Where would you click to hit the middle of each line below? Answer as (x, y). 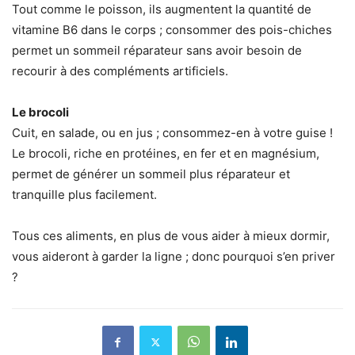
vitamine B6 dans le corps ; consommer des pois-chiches (172, 30)
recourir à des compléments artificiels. (120, 71)
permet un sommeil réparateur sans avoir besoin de (157, 51)
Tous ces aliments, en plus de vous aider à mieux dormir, (171, 236)
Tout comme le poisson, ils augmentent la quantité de (162, 10)
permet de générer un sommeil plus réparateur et (151, 174)
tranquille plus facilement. (84, 195)
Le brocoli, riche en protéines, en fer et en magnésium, (166, 154)
